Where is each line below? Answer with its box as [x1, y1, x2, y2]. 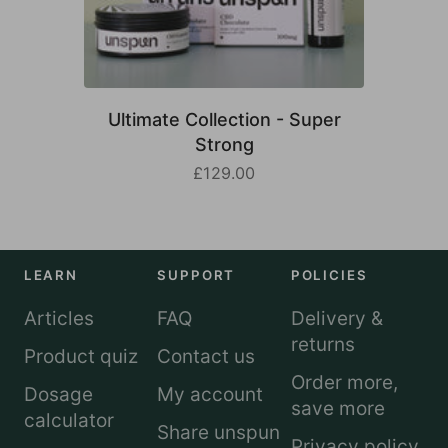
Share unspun [157, 420, 281, 444]
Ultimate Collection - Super [107, 108, 341, 130]
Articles [23, 307, 94, 331]
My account [157, 382, 264, 406]
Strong [194, 133, 254, 155]
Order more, [290, 370, 398, 394]
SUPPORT [157, 267, 236, 284]
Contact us [157, 344, 256, 368]
